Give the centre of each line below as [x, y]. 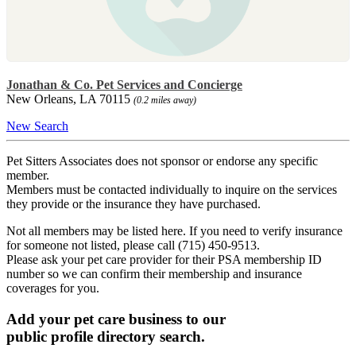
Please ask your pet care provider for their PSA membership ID [164, 259]
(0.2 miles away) [165, 100]
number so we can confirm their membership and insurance [154, 273]
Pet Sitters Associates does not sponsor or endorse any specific [162, 161]
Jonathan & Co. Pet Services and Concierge [124, 84]
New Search [37, 126]
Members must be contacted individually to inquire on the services [172, 189]
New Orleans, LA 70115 [70, 99]
